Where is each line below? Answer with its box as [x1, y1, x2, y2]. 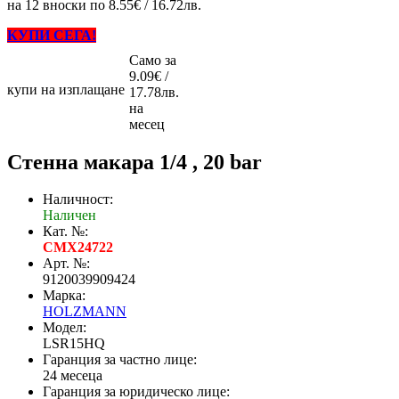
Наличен [43, 208, 96, 224]
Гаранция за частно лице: [43, 352, 197, 368]
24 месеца [43, 368, 102, 384]
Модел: [43, 320, 86, 336]
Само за [129, 52, 176, 68]
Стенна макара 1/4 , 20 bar [7, 150, 262, 174]
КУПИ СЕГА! [7, 27, 96, 43]
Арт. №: [43, 256, 90, 272]
